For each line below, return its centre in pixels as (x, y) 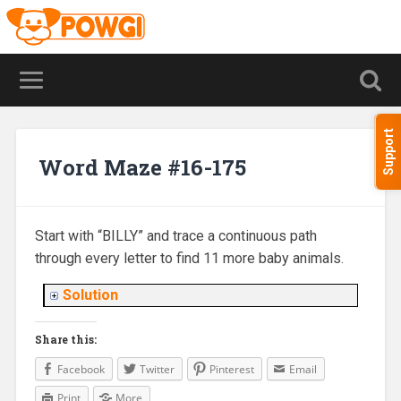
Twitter (157, 370)
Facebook (81, 370)
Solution (90, 295)
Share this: (65, 340)
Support (388, 152)
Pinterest (231, 370)
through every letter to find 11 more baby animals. (189, 259)
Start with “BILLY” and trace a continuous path (175, 236)
